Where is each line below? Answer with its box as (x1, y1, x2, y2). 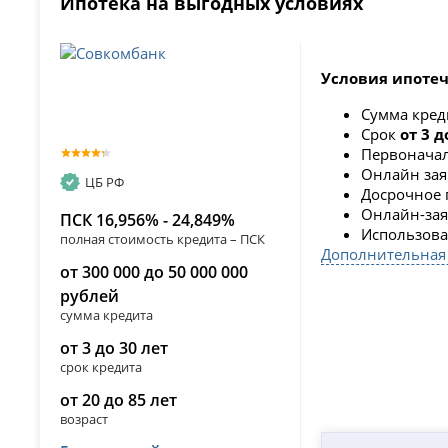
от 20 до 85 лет (60, 388, 178, 411)
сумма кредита (60, 305, 154, 324)
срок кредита (60, 357, 143, 376)
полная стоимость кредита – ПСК (60, 229, 266, 248)
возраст (60, 409, 109, 428)
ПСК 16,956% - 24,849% (60, 208, 236, 231)
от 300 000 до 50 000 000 (60, 260, 249, 283)
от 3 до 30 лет (60, 336, 169, 359)
